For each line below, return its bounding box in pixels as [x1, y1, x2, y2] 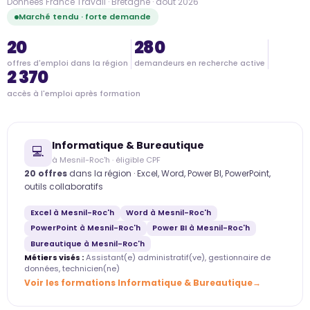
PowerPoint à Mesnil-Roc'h [30, 223, 140, 234]
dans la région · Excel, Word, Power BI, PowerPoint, [67, 167, 271, 179]
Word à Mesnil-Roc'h [126, 207, 212, 218]
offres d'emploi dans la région [7, 58, 128, 69]
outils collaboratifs [24, 180, 103, 192]
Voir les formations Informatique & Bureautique [24, 276, 253, 289]
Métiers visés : [24, 251, 84, 263]
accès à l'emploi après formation [7, 88, 140, 99]
